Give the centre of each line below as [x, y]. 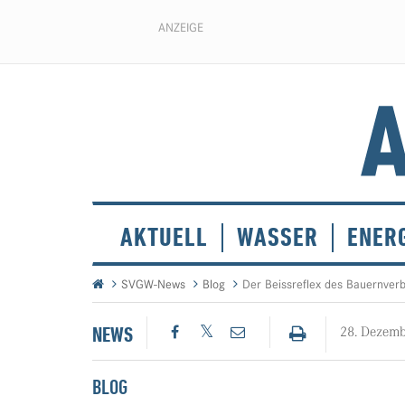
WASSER [278, 237]
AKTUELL [164, 237]
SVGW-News [153, 284]
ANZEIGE [181, 27]
